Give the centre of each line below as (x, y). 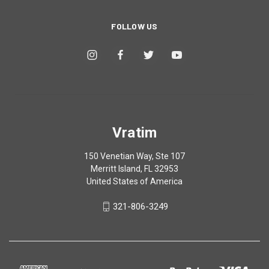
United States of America (134, 181)
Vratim (134, 132)
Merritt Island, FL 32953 (134, 168)
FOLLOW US (134, 26)
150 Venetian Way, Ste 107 (134, 156)
